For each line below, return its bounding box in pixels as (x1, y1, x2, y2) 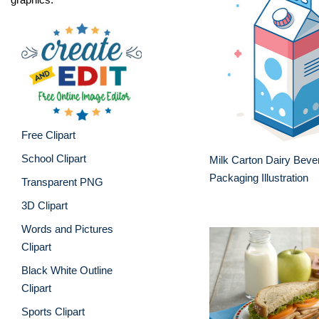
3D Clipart (21, 199, 68, 211)
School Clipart (21, 152, 86, 164)
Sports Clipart (21, 305, 85, 318)
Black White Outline (21, 263, 113, 276)
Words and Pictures (21, 222, 113, 235)
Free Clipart (21, 128, 75, 141)
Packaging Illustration (209, 172, 308, 184)
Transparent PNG (21, 175, 103, 188)
